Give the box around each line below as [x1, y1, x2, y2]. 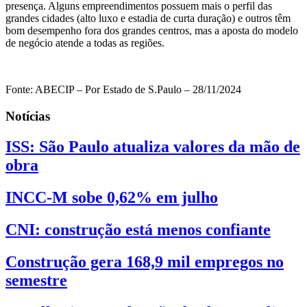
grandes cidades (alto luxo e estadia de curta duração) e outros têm [5, 12, 291, 25]
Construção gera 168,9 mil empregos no [5, 252, 284, 271]
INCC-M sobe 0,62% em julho [5, 188, 218, 206]
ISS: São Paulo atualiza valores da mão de [5, 137, 300, 156]
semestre [5, 271, 67, 289]
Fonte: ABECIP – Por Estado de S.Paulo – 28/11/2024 [5, 84, 241, 96]
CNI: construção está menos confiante [5, 220, 271, 238]
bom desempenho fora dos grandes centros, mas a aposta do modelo [5, 25, 298, 37]
